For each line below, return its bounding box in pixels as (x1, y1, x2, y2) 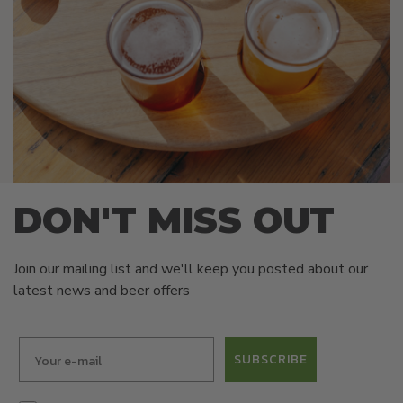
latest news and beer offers (13, 280, 190, 300)
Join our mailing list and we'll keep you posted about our (13, 258, 368, 279)
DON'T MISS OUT (13, 197, 335, 242)
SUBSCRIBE (234, 350, 308, 370)
